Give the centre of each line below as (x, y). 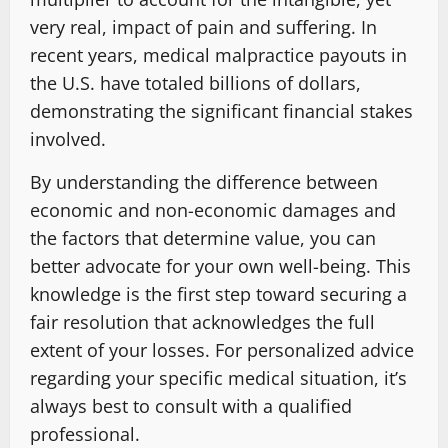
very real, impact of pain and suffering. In (203, 26)
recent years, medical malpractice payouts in (218, 54)
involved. (68, 138)
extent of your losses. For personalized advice (222, 349)
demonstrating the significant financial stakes (221, 110)
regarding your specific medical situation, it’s (218, 377)
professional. (85, 433)
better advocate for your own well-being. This (220, 265)
